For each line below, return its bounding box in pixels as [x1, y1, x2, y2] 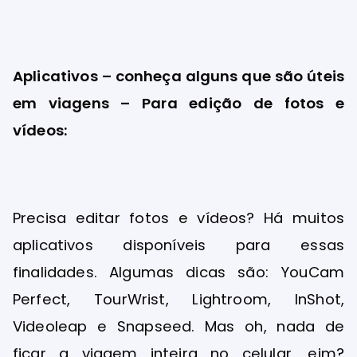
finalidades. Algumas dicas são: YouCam [13, 261, 344, 282]
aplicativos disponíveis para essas [13, 234, 344, 255]
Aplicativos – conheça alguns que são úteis [13, 65, 344, 86]
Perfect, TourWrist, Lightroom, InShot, [13, 288, 344, 309]
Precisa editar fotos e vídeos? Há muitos [13, 207, 344, 228]
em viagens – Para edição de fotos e [13, 92, 344, 113]
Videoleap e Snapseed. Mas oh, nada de [13, 316, 344, 336]
